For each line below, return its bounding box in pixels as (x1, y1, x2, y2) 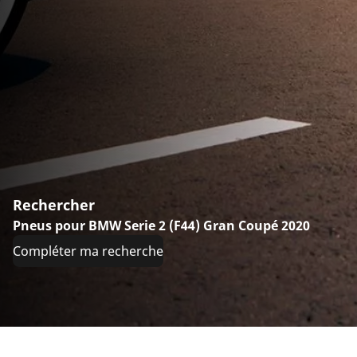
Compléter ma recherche (13, 242, 163, 261)
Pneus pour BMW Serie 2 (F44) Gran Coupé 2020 (13, 217, 310, 235)
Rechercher (13, 195, 95, 215)
